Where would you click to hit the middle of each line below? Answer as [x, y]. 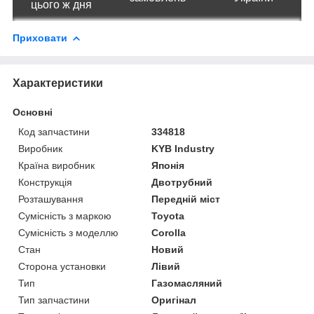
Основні [33, 112]
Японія [168, 165]
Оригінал [174, 300]
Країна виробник [56, 165]
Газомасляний [187, 283]
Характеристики [58, 83]
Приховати [40, 37]
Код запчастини [54, 131]
